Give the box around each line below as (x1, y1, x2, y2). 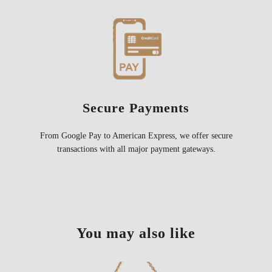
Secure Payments (83, 100, 189, 116)
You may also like (76, 225, 195, 242)
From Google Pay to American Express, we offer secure (39, 131, 233, 141)
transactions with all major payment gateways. (56, 144, 216, 154)
